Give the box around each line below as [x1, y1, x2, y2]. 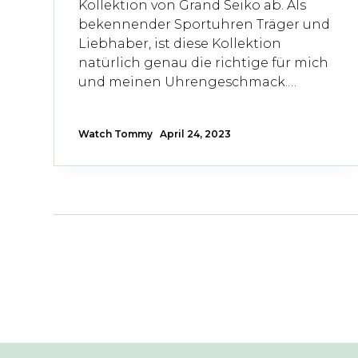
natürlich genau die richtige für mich [78, 54, 329, 70]
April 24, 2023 [160, 127, 232, 140]
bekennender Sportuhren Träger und [78, 16, 331, 32]
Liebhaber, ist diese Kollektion [78, 35, 282, 51]
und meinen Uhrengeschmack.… [78, 74, 297, 89]
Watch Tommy [78, 127, 153, 140]
